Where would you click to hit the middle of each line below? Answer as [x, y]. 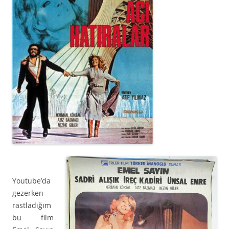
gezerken [28, 193]
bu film [33, 218]
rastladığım [32, 205]
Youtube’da [31, 181]
